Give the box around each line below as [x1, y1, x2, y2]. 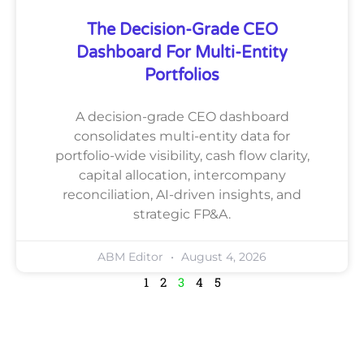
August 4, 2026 [178, 249, 266, 264]
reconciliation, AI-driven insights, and [63, 186, 301, 202]
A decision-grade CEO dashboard [75, 108, 289, 124]
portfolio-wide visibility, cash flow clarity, [54, 147, 310, 163]
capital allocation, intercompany [78, 167, 286, 183]
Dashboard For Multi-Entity [76, 42, 288, 63]
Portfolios [145, 65, 219, 85]
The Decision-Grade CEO [86, 19, 278, 40]
